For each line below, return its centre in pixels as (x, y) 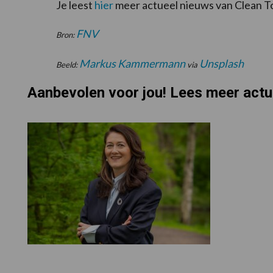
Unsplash (222, 63)
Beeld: (68, 64)
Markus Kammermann (132, 63)
